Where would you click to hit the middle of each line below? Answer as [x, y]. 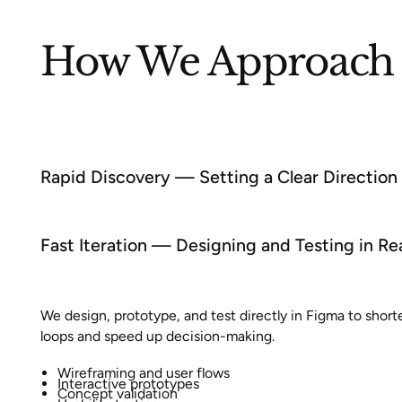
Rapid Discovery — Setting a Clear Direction [219, 176]
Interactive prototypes [129, 383]
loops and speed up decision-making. [158, 336]
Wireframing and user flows [144, 373]
